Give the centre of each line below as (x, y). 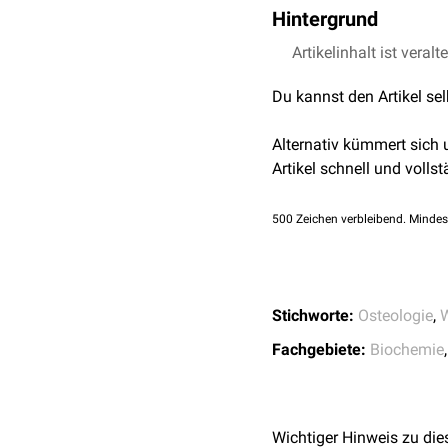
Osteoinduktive (326, 52)
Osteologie (395, 315)
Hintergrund (325, 19)
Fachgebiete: (319, 349)
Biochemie (407, 349)
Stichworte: (313, 315)
